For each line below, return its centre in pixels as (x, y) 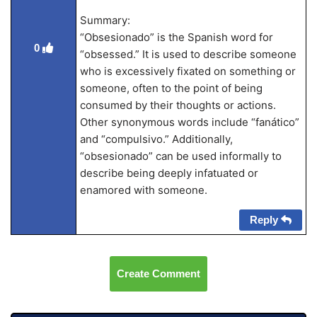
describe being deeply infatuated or (169, 173)
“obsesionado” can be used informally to (180, 156)
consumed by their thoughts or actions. (178, 105)
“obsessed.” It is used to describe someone (188, 54)
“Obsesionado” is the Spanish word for (176, 37)
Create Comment (158, 273)
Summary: (105, 20)
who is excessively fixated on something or (188, 71)
